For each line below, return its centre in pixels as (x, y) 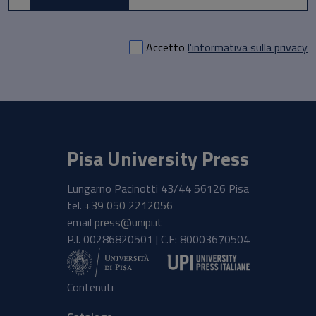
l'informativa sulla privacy (248, 47)
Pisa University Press (158, 158)
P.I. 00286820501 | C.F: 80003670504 (158, 239)
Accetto (167, 47)
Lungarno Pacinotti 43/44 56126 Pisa (158, 188)
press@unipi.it (128, 222)
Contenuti (90, 287)
